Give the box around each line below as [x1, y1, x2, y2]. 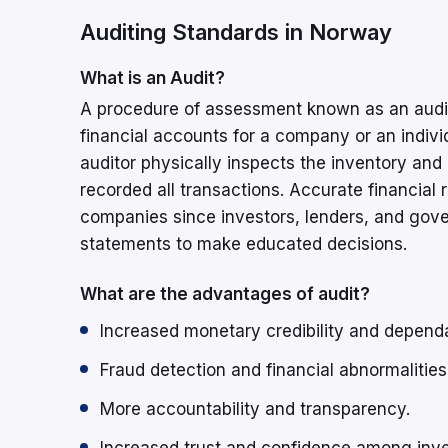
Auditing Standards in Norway [80, 19, 392, 46]
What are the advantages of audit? [80, 284, 370, 305]
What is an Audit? [80, 68, 225, 89]
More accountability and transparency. [100, 399, 410, 420]
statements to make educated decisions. [80, 234, 407, 255]
